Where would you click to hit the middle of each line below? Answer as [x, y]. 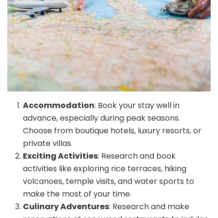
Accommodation [59, 106]
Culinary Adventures [66, 207]
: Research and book [137, 156]
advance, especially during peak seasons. [101, 118]
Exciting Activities [60, 156]
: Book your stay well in [137, 106]
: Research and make [149, 207]
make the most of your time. [77, 194]
